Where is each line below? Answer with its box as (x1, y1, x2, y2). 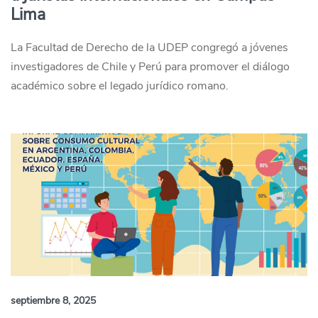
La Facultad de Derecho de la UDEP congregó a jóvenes (11, 40, 288, 55)
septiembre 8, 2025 (11, 294, 96, 307)
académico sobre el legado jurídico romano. (11, 78, 229, 94)
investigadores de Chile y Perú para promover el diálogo (11, 59, 290, 75)
